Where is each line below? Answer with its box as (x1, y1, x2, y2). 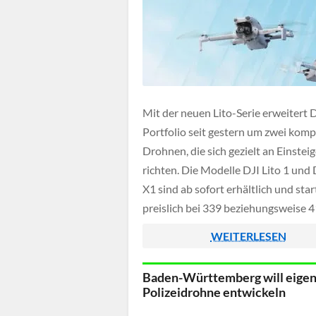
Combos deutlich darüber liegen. (142, 239, 299, 253)
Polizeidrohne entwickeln (142, 284, 286, 300)
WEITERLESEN (210, 229, 286, 243)
